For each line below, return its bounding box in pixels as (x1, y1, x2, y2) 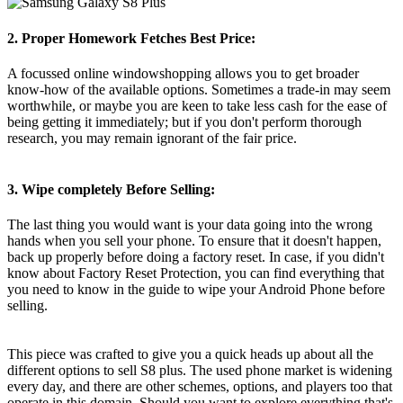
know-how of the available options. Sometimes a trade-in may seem (7, 81, 390, 97)
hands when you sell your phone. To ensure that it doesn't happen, (7, 233, 381, 249)
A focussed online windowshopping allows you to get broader (7, 65, 359, 81)
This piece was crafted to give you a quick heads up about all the (7, 346, 373, 363)
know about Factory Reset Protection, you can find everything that (7, 265, 384, 282)
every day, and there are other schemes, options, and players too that (7, 379, 392, 395)
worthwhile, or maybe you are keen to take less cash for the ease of (7, 97, 387, 113)
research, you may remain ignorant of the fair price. (7, 130, 297, 146)
